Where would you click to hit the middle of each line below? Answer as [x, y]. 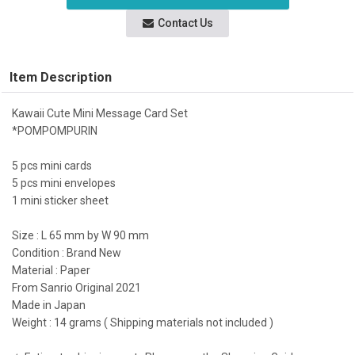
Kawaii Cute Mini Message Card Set [100, 113]
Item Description [61, 77]
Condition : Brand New [67, 253]
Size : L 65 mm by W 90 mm [80, 235]
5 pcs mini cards [52, 166]
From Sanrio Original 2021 [76, 288]
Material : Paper [51, 270]
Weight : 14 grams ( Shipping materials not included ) [143, 323]
